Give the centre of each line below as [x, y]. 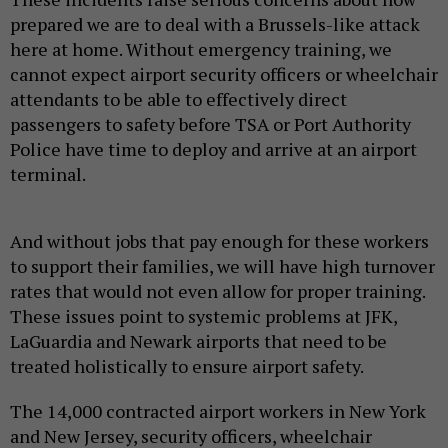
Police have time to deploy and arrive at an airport [213, 149]
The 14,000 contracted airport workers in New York [218, 411]
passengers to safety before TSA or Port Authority [210, 124]
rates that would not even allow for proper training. [217, 291]
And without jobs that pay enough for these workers [219, 241]
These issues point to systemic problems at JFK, [203, 316]
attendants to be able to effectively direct [178, 99]
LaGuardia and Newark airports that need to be [198, 341]
